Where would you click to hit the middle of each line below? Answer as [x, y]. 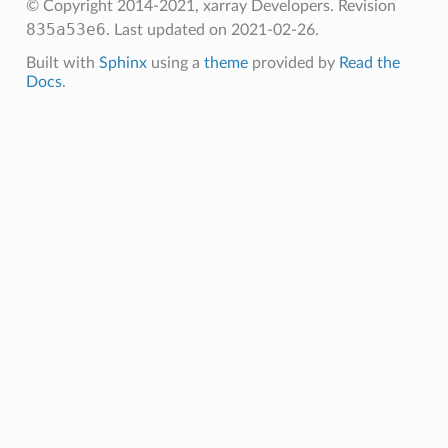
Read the [369, 63]
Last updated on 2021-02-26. [216, 30]
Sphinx [122, 63]
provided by [293, 63]
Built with [62, 63]
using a [175, 63]
